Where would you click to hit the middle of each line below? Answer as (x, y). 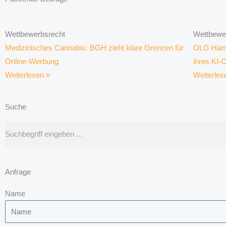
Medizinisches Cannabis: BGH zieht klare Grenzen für (94, 47)
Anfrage (18, 172)
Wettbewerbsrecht (35, 34)
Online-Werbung (32, 61)
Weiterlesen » (27, 75)
